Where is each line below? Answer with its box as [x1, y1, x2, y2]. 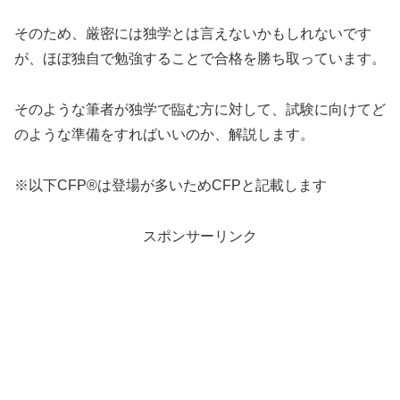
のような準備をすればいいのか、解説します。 [14, 127, 314, 143]
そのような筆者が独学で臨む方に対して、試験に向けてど [14, 102, 386, 118]
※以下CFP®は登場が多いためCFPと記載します [14, 177, 327, 193]
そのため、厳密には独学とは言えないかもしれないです [14, 26, 371, 42]
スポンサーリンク [143, 228, 257, 244]
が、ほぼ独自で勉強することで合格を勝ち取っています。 [14, 51, 386, 67]
